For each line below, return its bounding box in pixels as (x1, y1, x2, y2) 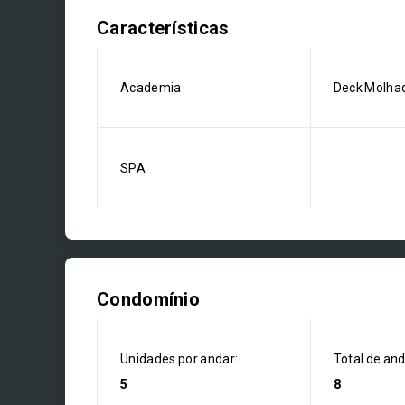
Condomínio (97, 288, 200, 310)
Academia (120, 80, 182, 95)
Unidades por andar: (120, 352, 239, 366)
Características (97, 17, 230, 39)
